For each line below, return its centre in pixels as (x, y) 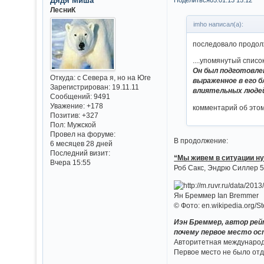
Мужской (80, 125)
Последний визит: (80, 153)
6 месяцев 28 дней (81, 144)
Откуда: (62, 78)
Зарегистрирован (79, 87)
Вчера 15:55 (70, 163)
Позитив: (65, 115)
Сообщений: (71, 97)
